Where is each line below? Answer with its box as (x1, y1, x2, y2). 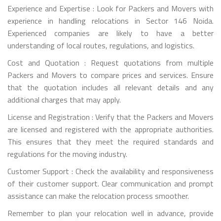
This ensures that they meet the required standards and (7, 135, 214, 147)
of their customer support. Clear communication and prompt (7, 177, 214, 189)
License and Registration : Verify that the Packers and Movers (7, 110, 214, 123)
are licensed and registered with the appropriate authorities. (7, 123, 214, 135)
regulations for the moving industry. (7, 147, 127, 160)
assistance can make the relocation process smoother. (7, 189, 189, 202)
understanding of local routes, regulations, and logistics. (7, 39, 194, 51)
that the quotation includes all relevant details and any (7, 81, 214, 93)
